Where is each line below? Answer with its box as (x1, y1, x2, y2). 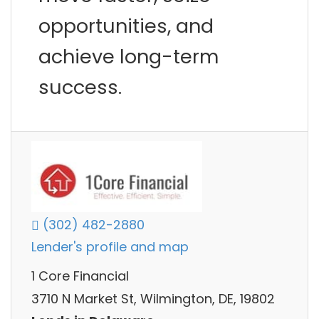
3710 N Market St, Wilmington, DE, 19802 (31, 289, 275, 308)
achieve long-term (38, 43, 219, 70)
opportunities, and (38, 12, 214, 39)
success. (38, 73, 122, 100)
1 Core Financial (31, 267, 129, 286)
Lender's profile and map (31, 238, 189, 256)
